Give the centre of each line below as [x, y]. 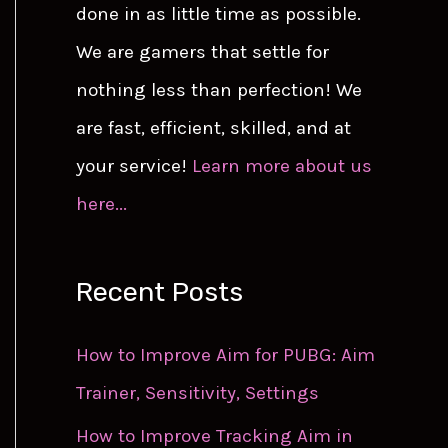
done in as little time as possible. [218, 13]
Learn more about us [282, 165]
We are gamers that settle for [202, 51]
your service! [134, 165]
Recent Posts [159, 291]
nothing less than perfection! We [219, 89]
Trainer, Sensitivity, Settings [197, 392]
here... [101, 203]
